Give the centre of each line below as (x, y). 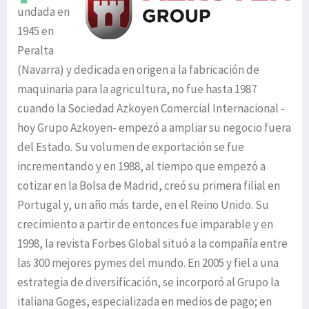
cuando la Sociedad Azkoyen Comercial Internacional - (151, 108)
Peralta (36, 50)
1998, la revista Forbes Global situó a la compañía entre (152, 243)
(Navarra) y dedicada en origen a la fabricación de (138, 70)
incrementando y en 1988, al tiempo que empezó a (141, 166)
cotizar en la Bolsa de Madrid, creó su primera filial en (149, 186)
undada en (43, 12)
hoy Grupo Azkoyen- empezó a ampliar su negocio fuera (154, 128)
